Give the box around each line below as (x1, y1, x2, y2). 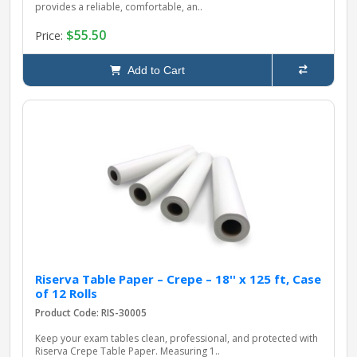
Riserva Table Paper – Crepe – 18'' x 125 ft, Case (35, 271, 321, 288)
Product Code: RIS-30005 (35, 306, 147, 320)
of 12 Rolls (35, 285, 97, 302)
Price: (35, 27, 66, 43)
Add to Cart (121, 64, 185, 77)
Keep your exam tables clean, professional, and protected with (35, 331, 318, 346)
